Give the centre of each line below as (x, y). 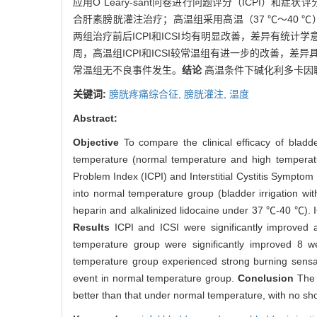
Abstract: (95, 119)
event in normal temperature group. (155, 278)
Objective (98, 143)
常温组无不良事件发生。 (127, 70)
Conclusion (267, 278)
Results (94, 227)
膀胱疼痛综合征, (146, 94)
